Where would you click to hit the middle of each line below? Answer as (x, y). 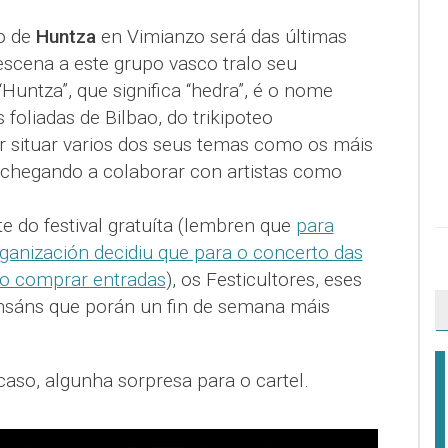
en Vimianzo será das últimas (221, 37)
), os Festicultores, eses (263, 280)
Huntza (65, 37)
